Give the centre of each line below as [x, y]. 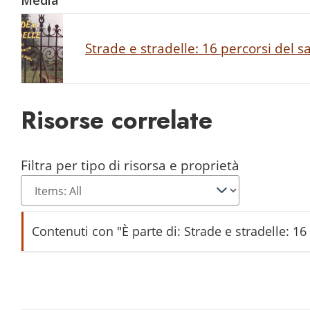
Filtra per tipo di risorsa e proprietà [130, 165]
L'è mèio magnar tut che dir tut [135, 272]
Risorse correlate [117, 120]
